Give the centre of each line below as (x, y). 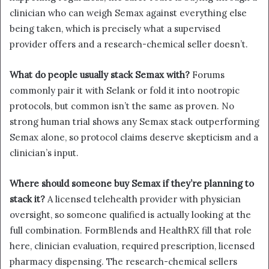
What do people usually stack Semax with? (100, 74)
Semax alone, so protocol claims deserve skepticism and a (134, 137)
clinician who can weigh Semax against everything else (128, 13)
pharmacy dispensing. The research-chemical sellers (123, 261)
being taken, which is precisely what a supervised (115, 28)
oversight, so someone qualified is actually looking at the (130, 214)
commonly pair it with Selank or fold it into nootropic (125, 90)
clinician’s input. (44, 153)
